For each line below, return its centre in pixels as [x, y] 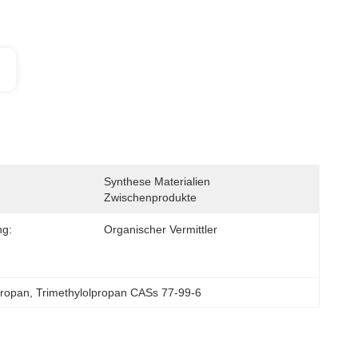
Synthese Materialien [157, 181]
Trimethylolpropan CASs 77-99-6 [119, 292]
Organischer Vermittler [161, 229]
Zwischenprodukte [150, 197]
